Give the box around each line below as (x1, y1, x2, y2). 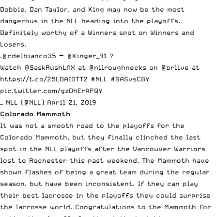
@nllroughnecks (89, 63, 146, 72)
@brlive (161, 63, 189, 72)
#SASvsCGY (110, 75, 150, 83)
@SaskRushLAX (24, 63, 75, 72)
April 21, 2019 (47, 98, 96, 107)
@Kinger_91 (67, 52, 107, 60)
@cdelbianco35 (2, 52, 56, 60)
